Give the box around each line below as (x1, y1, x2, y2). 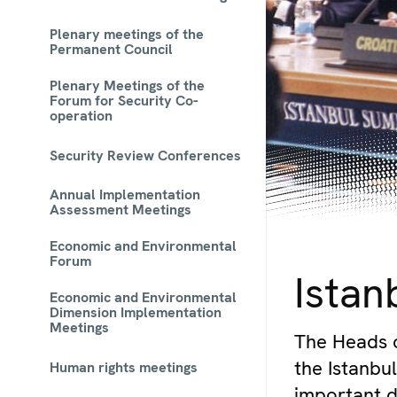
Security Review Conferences (50, 145, 241, 165)
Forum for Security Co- (50, 91, 198, 110)
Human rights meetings (50, 357, 198, 377)
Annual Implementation (50, 185, 200, 204)
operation (50, 106, 113, 125)
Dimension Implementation (50, 303, 222, 322)
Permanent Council (50, 40, 173, 58)
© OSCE (266, 251, 305, 266)
